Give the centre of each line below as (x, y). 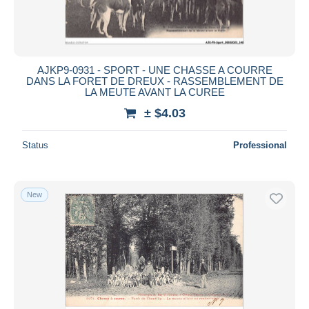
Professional (260, 145)
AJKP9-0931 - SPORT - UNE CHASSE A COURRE (154, 70)
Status (35, 145)
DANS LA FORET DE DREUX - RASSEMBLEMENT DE (154, 81)
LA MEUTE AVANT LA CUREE (154, 92)
